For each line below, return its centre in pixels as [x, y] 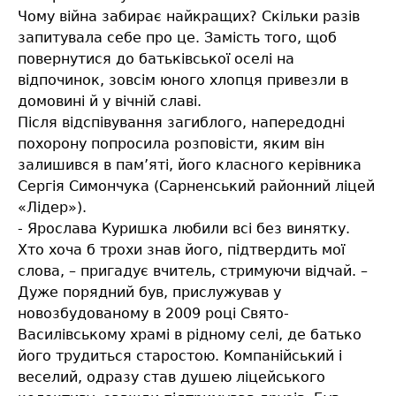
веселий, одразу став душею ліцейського [171, 377]
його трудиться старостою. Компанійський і [180, 356]
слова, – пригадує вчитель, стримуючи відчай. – [193, 271]
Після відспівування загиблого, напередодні [181, 123]
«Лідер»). [52, 208]
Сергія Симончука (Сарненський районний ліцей [196, 187]
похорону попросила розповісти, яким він [171, 144]
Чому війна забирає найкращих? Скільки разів [189, 17]
